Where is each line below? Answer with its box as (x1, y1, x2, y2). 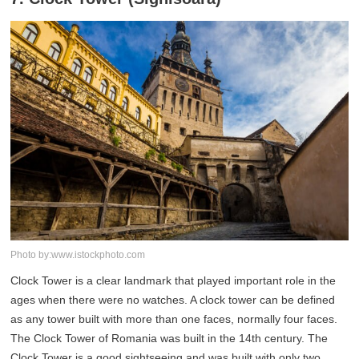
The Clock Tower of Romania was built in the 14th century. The (10, 331, 329, 345)
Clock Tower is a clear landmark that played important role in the (10, 273, 337, 287)
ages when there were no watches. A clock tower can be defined (10, 292, 336, 306)
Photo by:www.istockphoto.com (10, 248, 146, 260)
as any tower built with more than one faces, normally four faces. (10, 312, 338, 325)
